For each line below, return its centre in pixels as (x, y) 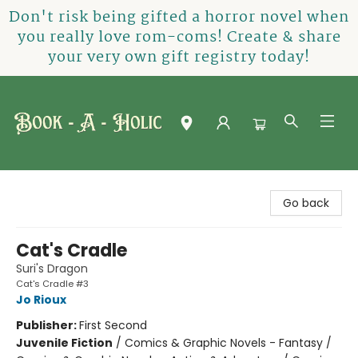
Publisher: (48, 325)
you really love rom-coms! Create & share (179, 38)
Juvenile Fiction (64, 343)
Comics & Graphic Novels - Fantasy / (228, 343)
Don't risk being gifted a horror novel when (179, 18)
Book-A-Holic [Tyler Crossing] (94, 185)
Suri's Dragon (52, 268)
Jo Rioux (41, 300)
